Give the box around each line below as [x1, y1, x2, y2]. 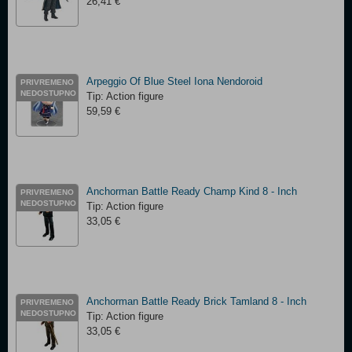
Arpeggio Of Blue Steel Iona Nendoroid [86, 75, 262, 87]
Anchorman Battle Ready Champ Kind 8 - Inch [86, 185, 297, 197]
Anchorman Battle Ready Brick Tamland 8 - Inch [86, 295, 306, 307]
